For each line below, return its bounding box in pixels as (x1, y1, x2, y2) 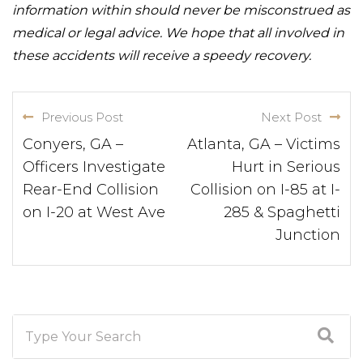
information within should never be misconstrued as (12, 2, 350, 18)
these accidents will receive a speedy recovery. (12, 48, 311, 63)
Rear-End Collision (23, 181, 159, 199)
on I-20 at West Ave (23, 203, 165, 221)
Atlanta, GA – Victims (187, 135, 340, 153)
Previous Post (41, 109, 123, 125)
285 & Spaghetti (224, 203, 340, 221)
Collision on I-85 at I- (190, 181, 340, 199)
